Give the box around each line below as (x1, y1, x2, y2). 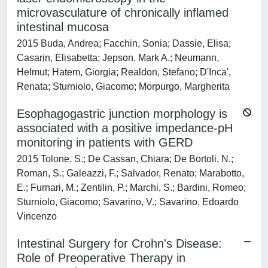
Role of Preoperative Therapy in (17, 251, 185, 264)
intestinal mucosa (17, 20, 109, 33)
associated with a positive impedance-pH (17, 121, 233, 135)
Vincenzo (17, 211, 57, 221)
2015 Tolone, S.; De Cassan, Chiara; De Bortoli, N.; (17, 154, 233, 164)
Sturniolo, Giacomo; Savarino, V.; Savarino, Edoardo (17, 197, 239, 207)
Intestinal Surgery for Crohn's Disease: (17, 237, 222, 250)
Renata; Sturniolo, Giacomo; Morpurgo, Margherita (17, 81, 230, 92)
